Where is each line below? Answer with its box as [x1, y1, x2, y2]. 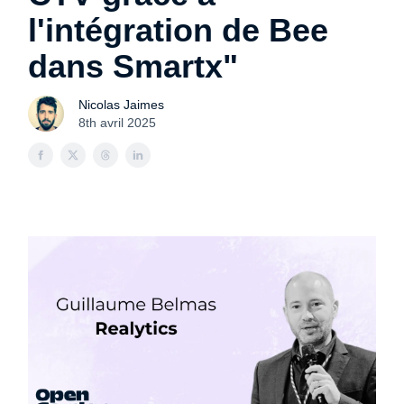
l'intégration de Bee [28, 12, 328, 49]
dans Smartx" [28, 48, 238, 85]
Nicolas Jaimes [78, 97, 164, 112]
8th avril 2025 [78, 115, 156, 130]
